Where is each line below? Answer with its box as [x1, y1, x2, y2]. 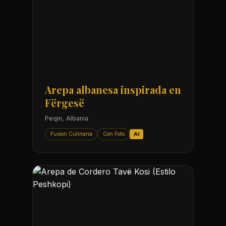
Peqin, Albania [45, 115, 88, 123]
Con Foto [102, 130, 125, 137]
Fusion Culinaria [50, 130, 92, 137]
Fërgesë [45, 96, 84, 110]
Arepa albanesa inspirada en [45, 83, 181, 97]
